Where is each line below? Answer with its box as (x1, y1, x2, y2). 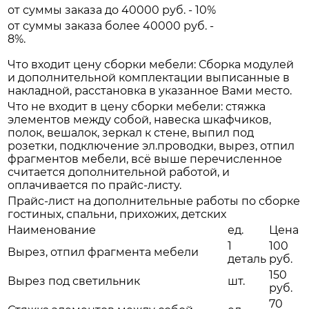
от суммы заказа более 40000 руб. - (8, 19, 214, 33)
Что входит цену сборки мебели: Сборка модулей (8, 58, 294, 72)
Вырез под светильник (8, 275, 140, 288)
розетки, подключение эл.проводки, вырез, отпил (8, 139, 295, 153)
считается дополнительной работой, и (8, 166, 230, 179)
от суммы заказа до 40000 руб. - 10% (8, 3, 216, 17)
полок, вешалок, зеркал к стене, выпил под (8, 126, 254, 140)
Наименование (8, 223, 96, 237)
